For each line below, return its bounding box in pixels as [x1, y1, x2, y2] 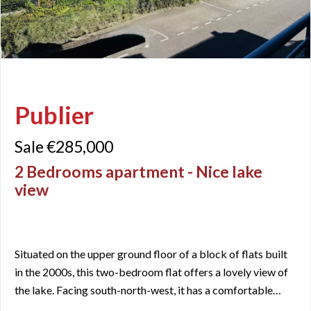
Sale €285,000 [15, 136, 113, 156]
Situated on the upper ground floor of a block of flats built [15, 247, 287, 261]
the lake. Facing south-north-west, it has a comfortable [15, 283, 273, 297]
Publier [15, 99, 94, 129]
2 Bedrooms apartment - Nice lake [15, 161, 262, 181]
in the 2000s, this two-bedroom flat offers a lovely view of [15, 265, 288, 279]
